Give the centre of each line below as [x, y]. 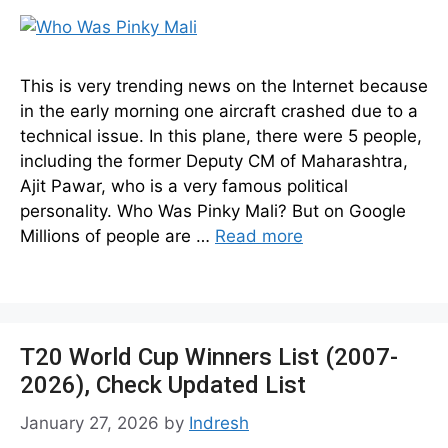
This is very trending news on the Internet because [224, 86]
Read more [259, 236]
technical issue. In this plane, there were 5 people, [221, 136]
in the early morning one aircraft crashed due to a [219, 111]
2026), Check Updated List [163, 385]
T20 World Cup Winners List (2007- [209, 357]
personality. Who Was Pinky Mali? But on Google [213, 211]
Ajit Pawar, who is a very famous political [184, 186]
